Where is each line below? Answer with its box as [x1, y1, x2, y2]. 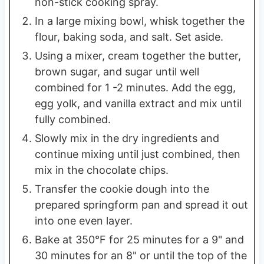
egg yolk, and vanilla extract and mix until [34, 97, 242, 110]
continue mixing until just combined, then [34, 148, 240, 160]
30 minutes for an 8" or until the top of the [34, 249, 247, 262]
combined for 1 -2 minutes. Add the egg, [34, 81, 236, 94]
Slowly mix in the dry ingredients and [34, 132, 219, 144]
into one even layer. [34, 214, 133, 227]
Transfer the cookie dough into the [34, 183, 209, 195]
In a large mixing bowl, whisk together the [34, 15, 245, 27]
